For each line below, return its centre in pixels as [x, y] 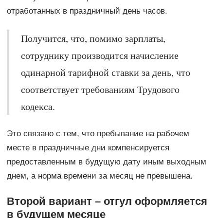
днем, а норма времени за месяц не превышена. [100, 176]
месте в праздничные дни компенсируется [88, 147]
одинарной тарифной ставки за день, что [105, 72]
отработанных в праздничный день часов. [87, 11]
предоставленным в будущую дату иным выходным [106, 162]
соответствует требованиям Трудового [100, 89]
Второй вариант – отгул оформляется [107, 201]
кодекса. [38, 106]
